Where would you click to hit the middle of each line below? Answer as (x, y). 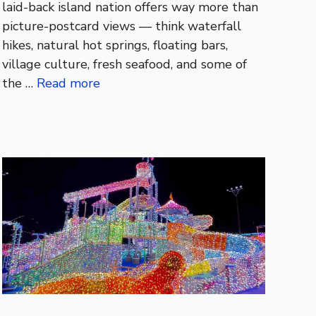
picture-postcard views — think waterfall (121, 26)
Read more (68, 83)
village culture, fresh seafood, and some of (124, 64)
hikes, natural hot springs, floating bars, (115, 45)
